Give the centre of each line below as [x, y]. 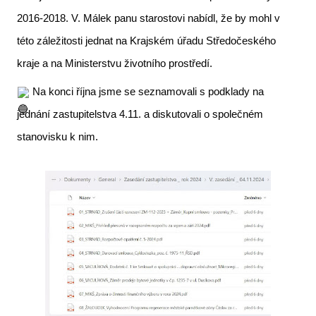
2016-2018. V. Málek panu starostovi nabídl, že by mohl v [148, 18]
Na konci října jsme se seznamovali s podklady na [147, 91]
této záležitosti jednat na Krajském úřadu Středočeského [146, 41]
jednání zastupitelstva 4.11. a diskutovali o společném [140, 114]
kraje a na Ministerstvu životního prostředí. [115, 63]
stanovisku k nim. [57, 136]
